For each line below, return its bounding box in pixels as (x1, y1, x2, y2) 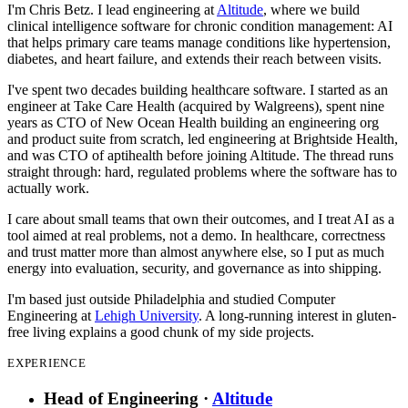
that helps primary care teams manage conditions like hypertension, (7, 34, 391, 50)
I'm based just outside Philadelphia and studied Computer (7, 291, 335, 307)
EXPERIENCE (7, 355, 87, 370)
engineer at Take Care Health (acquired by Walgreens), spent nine (7, 97, 384, 114)
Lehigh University (95, 307, 199, 323)
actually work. (7, 179, 89, 196)
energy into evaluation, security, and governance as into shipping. (7, 260, 382, 276)
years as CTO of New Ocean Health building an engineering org (7, 114, 379, 130)
